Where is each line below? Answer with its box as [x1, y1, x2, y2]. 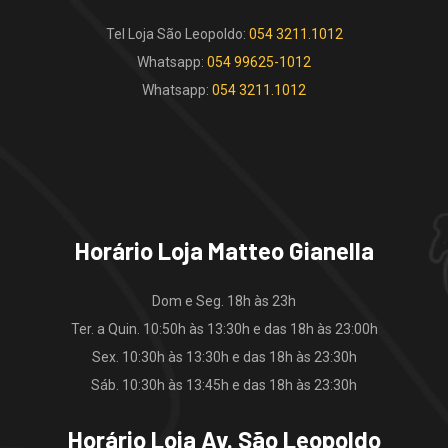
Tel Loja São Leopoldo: [105, 25, 249, 42]
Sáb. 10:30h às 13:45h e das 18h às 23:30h [91, 376, 357, 393]
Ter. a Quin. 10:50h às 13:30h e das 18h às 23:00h [70, 320, 378, 337]
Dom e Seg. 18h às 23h [152, 292, 296, 309]
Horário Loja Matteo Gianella [74, 235, 374, 265]
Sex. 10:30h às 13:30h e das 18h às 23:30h [91, 348, 357, 365]
